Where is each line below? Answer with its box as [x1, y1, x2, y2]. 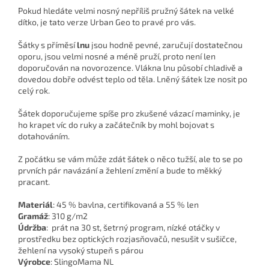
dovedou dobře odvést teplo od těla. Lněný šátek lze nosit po [18, 74, 247, 85]
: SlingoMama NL [50, 256, 113, 267]
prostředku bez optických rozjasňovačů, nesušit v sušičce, [18, 234, 237, 244]
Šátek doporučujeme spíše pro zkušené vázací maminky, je [18, 108, 240, 119]
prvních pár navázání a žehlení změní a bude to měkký [18, 165, 222, 176]
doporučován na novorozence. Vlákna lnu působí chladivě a [18, 62, 243, 73]
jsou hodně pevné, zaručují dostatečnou [91, 40, 243, 50]
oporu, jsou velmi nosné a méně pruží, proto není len [18, 51, 216, 62]
